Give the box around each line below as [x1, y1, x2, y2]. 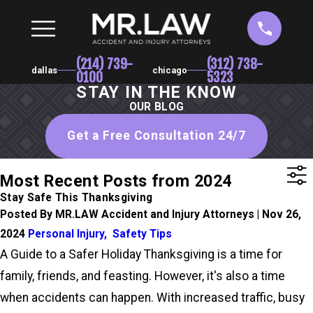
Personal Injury [28, 228, 104, 241]
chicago [152, 64, 188, 75]
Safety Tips [112, 228, 172, 241]
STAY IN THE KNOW [76, 82, 237, 102]
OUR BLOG [129, 100, 184, 113]
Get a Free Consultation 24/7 [67, 129, 246, 143]
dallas [31, 64, 57, 75]
